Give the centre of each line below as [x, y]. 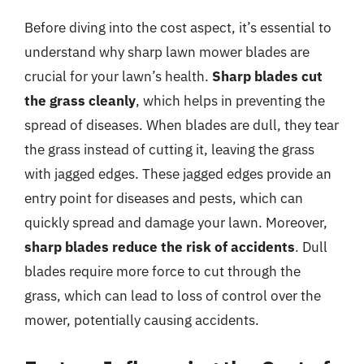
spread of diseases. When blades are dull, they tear [182, 125]
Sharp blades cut [267, 76]
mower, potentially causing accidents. [142, 320]
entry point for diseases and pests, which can [164, 198]
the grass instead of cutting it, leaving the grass [169, 149]
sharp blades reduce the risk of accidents [160, 247]
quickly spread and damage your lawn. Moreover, [176, 223]
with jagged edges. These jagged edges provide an [178, 174]
